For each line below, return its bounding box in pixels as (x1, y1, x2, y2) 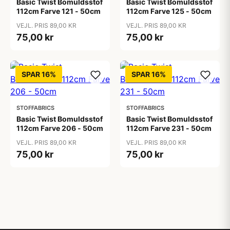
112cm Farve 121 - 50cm (16, 7, 101, 15)
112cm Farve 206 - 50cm (16, 124, 103, 132)
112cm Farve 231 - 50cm (126, 124, 212, 132)
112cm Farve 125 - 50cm (126, 7, 212, 15)
